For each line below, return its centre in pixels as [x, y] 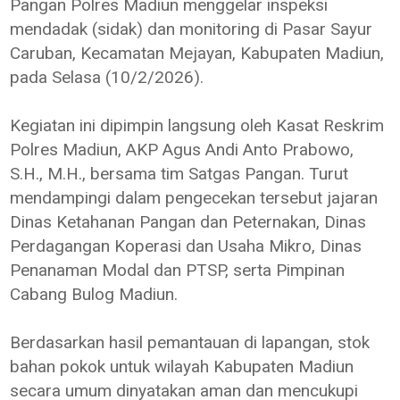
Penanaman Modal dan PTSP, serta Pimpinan [178, 271]
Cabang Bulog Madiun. [94, 295]
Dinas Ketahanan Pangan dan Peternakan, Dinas [188, 222]
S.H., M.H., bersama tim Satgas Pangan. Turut [179, 174]
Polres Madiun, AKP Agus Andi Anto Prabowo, [182, 150]
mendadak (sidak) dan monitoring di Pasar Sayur [192, 29]
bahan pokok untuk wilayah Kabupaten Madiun [182, 367]
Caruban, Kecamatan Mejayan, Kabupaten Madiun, [197, 54]
